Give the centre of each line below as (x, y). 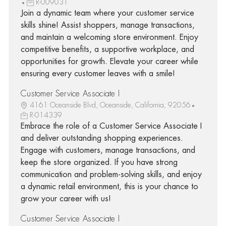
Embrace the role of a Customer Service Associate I (111, 126)
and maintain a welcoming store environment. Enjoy (109, 37)
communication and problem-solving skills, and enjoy (111, 174)
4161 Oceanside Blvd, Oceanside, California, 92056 (110, 105)
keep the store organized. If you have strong (99, 162)
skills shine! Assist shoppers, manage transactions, (107, 25)
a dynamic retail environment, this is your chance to (109, 186)
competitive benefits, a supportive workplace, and (107, 49)
